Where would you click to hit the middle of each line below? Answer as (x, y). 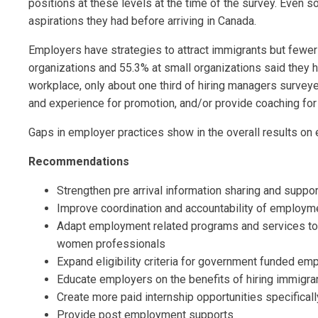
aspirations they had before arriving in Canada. (142, 21)
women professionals (111, 244)
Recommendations (79, 161)
